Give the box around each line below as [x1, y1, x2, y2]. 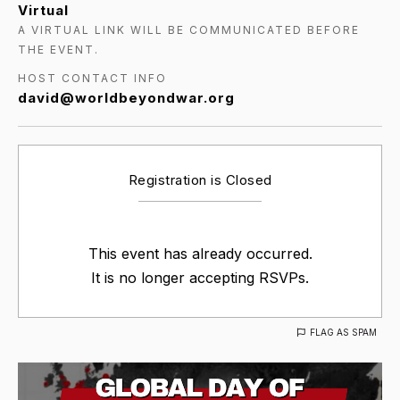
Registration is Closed [128, 171, 272, 188]
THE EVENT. [18, 42, 99, 56]
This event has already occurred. [87, 244, 312, 262]
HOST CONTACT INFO [18, 71, 167, 85]
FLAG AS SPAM [310, 326, 377, 337]
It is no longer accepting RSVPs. [91, 268, 309, 287]
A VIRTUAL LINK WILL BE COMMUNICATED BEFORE [18, 22, 360, 37]
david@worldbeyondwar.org [18, 88, 235, 106]
